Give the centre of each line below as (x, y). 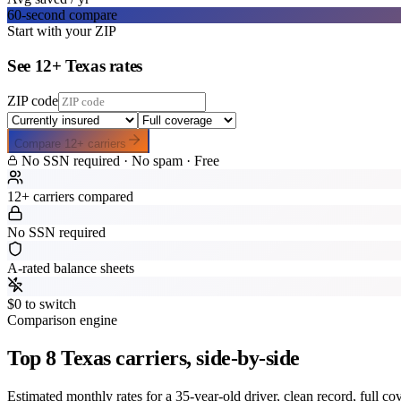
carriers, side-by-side (208, 358)
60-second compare (62, 14)
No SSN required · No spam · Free (119, 161)
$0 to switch (42, 304)
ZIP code (33, 101)
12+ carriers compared (70, 197)
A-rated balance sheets (71, 269)
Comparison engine (62, 320)
